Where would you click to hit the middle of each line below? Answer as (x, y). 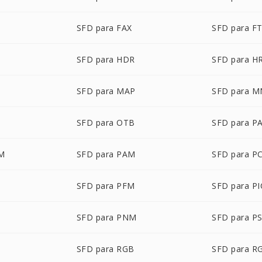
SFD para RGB (105, 249)
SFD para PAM (106, 154)
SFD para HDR (106, 59)
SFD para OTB (106, 123)
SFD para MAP (106, 91)
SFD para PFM (106, 186)
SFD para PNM (106, 217)
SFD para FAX (104, 28)
